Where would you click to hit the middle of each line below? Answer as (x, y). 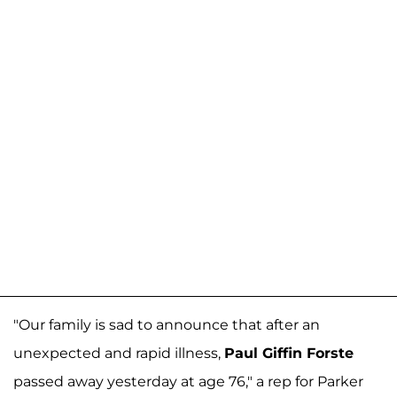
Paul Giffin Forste (289, 353)
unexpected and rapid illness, (119, 353)
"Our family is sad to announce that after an (167, 324)
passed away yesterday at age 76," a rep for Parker (188, 381)
